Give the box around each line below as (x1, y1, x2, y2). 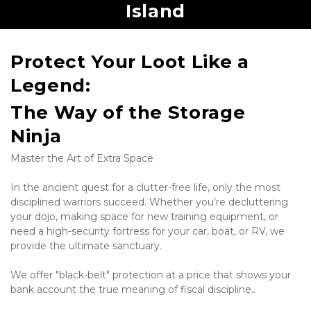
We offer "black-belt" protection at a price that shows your (10, 268, 291, 281)
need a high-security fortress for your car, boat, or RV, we (10, 224, 285, 237)
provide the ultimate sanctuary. (10, 239, 162, 252)
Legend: (10, 74, 96, 96)
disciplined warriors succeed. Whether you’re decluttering (10, 195, 288, 208)
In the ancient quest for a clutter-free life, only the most (10, 180, 280, 194)
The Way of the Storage (10, 101, 246, 124)
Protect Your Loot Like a (10, 50, 249, 73)
